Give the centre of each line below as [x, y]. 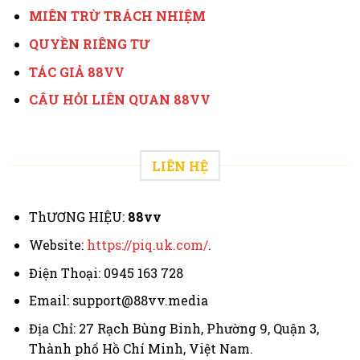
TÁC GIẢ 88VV [76, 72]
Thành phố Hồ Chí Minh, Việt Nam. [141, 348]
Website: [57, 245]
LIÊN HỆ [180, 166]
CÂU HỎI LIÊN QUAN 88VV [119, 100]
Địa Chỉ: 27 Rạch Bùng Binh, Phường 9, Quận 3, [174, 328]
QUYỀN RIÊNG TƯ [89, 43]
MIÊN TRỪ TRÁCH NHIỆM [117, 16]
